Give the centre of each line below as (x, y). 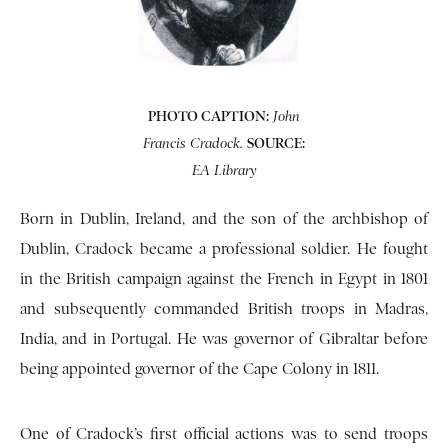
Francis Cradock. (193, 144)
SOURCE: (276, 143)
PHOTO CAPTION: (208, 116)
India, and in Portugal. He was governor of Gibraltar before (224, 339)
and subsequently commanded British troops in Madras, (224, 309)
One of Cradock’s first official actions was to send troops (224, 434)
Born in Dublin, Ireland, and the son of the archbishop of (224, 219)
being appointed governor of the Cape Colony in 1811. (199, 369)
